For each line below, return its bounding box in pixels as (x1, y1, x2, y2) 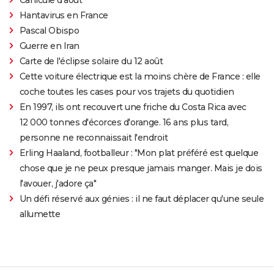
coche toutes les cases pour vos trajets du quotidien (19, 86, 234, 97)
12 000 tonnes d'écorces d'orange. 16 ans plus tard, (19, 116, 229, 128)
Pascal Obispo (19, 24, 80, 36)
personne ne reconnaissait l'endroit (19, 131, 168, 143)
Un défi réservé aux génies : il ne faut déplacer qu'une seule (19, 193, 264, 204)
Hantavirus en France (19, 9, 108, 21)
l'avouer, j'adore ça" (19, 177, 97, 189)
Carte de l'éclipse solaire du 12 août (19, 55, 163, 67)
